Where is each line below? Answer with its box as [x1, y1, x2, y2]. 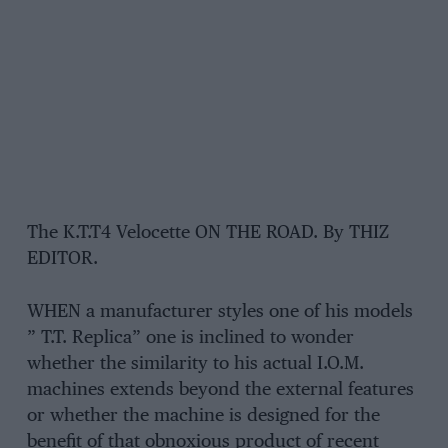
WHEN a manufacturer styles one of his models [26, 303, 413, 322]
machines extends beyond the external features [26, 381, 414, 400]
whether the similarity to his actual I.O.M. [26, 355, 364, 374]
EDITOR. [26, 250, 98, 269]
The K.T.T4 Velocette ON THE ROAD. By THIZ [26, 224, 389, 243]
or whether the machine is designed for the [26, 407, 380, 426]
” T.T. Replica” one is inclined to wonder [26, 329, 354, 348]
